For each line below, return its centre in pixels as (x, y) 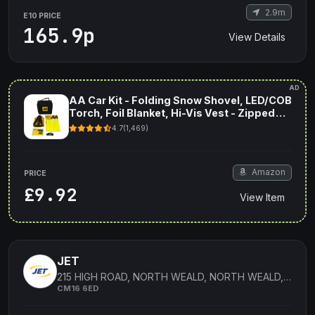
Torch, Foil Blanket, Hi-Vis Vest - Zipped (172, 113)
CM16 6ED (78, 288)
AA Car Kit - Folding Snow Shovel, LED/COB (180, 101)
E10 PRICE (42, 15)
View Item (262, 197)
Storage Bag (101, 126)
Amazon (267, 172)
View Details (257, 37)
